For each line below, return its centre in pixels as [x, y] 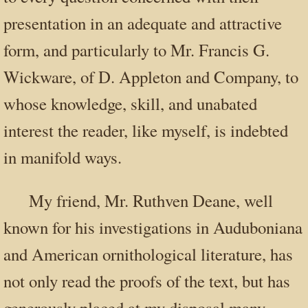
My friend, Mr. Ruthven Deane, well [151, 201]
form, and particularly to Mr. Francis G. [136, 49]
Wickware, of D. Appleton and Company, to [151, 76]
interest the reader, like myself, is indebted [146, 130]
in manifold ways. [63, 157]
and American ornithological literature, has [148, 254]
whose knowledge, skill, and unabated [130, 103]
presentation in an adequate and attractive [143, 23]
